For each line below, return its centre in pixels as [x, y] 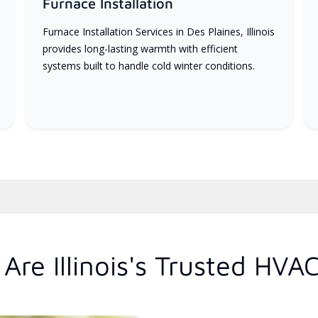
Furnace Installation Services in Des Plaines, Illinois [158, 31]
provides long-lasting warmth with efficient [140, 48]
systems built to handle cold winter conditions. [148, 65]
